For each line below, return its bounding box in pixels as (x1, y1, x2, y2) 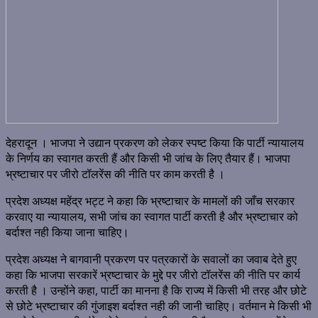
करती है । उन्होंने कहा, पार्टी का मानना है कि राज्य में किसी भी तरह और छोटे (6, 283, 307, 299)
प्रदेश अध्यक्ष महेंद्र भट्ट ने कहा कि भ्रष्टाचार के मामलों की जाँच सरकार (6, 193, 295, 209)
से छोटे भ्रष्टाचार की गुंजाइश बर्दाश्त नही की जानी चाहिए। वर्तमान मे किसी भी (6, 298, 312, 314)
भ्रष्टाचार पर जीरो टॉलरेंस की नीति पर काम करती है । (6, 166, 225, 182)
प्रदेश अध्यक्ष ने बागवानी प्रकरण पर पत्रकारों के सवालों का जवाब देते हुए (6, 251, 297, 268)
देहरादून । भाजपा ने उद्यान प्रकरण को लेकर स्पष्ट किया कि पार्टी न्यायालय (6, 135, 304, 151)
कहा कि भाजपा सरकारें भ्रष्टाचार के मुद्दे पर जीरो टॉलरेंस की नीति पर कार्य (6, 267, 300, 283)
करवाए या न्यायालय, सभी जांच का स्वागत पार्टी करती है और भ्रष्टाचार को (6, 209, 298, 225)
